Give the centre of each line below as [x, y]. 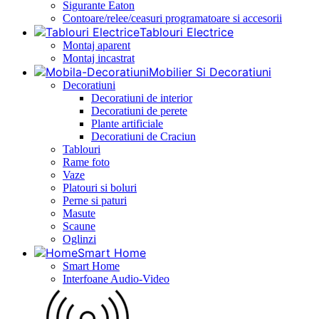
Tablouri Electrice [187, 32]
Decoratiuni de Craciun [143, 137]
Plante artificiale [127, 124]
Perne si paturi [95, 201]
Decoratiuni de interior [142, 98]
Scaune [79, 226]
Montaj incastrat [99, 58]
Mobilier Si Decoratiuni [210, 72]
